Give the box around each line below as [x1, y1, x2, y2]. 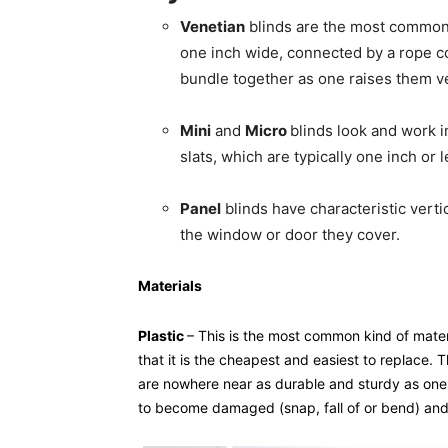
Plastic [138, 327, 187, 344]
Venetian [180, 17, 245, 36]
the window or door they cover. [180, 225, 400, 244]
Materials [138, 277, 202, 294]
